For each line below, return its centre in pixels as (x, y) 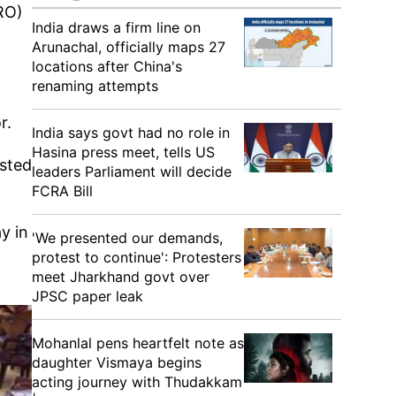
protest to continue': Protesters (137, 257)
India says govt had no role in (131, 133)
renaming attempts (95, 86)
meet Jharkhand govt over (121, 277)
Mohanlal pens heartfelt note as (138, 343)
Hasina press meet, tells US (123, 152)
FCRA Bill (62, 191)
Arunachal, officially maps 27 (129, 47)
